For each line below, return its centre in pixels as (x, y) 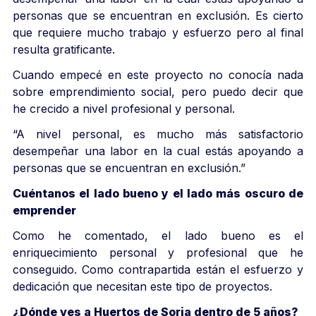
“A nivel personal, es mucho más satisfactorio (158, 134)
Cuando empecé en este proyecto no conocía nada (158, 74)
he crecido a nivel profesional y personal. (124, 108)
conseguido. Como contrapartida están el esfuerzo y (158, 269)
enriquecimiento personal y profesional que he (158, 252)
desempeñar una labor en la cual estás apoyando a (158, 151)
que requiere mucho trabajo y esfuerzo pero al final (158, 32)
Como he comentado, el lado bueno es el (158, 235)
